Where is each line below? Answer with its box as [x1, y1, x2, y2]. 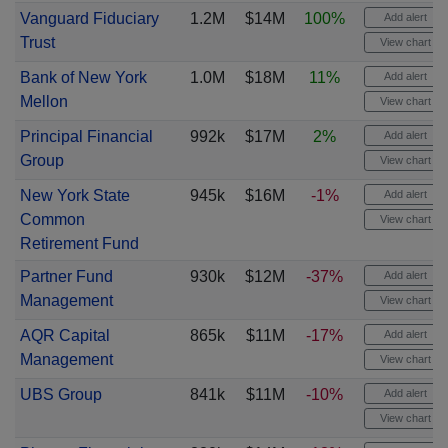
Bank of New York [19, 69, 147, 86]
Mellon [19, 93, 68, 110]
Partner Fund [19, 268, 113, 285]
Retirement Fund [19, 235, 139, 252]
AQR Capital [19, 327, 110, 344]
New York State [19, 187, 130, 204]
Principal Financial [19, 128, 153, 145]
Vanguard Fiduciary [19, 10, 159, 27]
